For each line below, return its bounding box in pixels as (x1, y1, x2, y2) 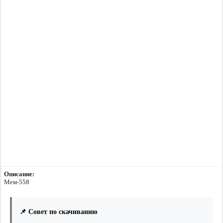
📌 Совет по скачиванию (19, 208, 98, 216)
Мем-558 (4, 178, 29, 186)
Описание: (4, 170, 34, 178)
